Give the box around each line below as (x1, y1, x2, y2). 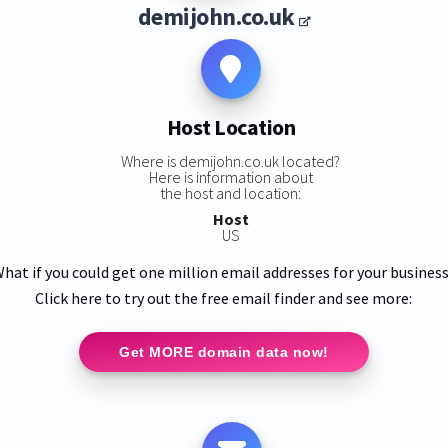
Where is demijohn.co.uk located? (121, 150, 341, 171)
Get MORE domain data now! (119, 343, 329, 360)
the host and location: (160, 182, 302, 203)
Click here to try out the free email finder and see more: (35, 287, 413, 308)
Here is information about (148, 166, 313, 187)
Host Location (166, 113, 296, 142)
